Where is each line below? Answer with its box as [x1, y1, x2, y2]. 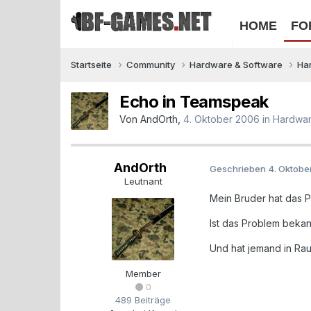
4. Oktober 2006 [183, 113, 260, 125]
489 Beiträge [115, 294, 171, 305]
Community [126, 59, 177, 70]
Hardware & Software [190, 59, 285, 70]
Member [125, 268, 161, 279]
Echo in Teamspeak [119, 92, 269, 112]
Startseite [71, 59, 114, 70]
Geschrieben [210, 162, 268, 174]
